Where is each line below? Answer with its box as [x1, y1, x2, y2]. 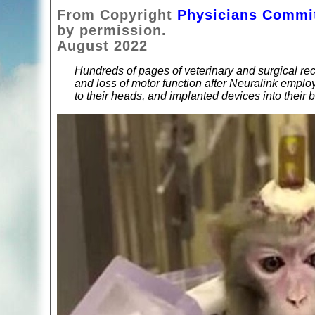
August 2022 [57, 37, 148, 53]
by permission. [57, 22, 167, 38]
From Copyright [57, 6, 177, 22]
